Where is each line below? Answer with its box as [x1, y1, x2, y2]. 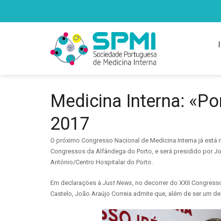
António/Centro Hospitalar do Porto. [50, 158, 153, 166]
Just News [103, 179, 132, 186]
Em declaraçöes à [50, 179, 103, 186]
